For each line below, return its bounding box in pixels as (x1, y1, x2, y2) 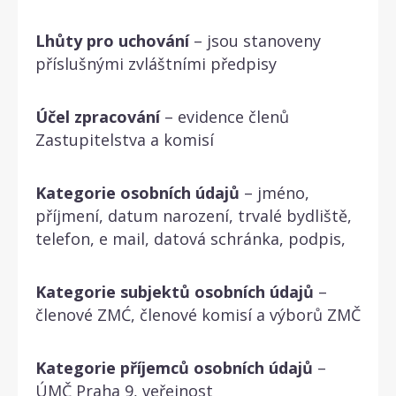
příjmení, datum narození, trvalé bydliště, (35, 204, 352, 226)
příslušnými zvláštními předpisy (35, 52, 277, 74)
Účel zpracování (35, 105, 160, 127)
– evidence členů (160, 105, 289, 127)
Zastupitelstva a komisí (35, 128, 214, 150)
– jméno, (240, 181, 309, 203)
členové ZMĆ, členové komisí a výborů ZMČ (35, 303, 361, 325)
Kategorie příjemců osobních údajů (35, 356, 313, 378)
